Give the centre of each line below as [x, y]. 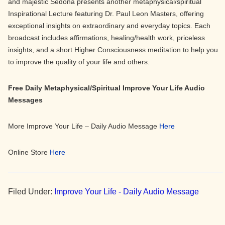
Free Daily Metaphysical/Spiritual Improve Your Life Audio [106, 88]
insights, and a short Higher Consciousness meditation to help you [113, 50]
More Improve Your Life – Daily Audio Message [84, 126]
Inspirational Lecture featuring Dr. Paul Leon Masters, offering [106, 14]
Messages [25, 100]
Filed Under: [31, 192]
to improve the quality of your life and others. [79, 62]
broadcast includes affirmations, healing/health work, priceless [106, 38]
